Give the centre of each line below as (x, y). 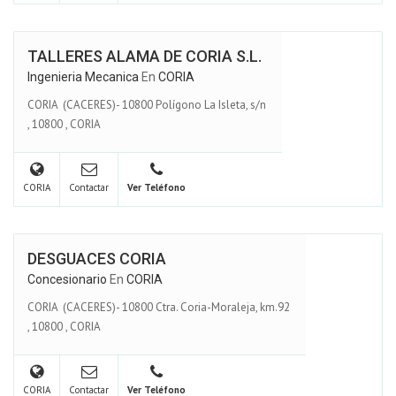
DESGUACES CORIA (97, 259)
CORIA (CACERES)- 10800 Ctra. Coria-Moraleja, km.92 (160, 307)
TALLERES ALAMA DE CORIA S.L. (145, 56)
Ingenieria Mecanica (83, 77)
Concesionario (67, 279)
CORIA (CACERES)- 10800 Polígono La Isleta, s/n (148, 104)
